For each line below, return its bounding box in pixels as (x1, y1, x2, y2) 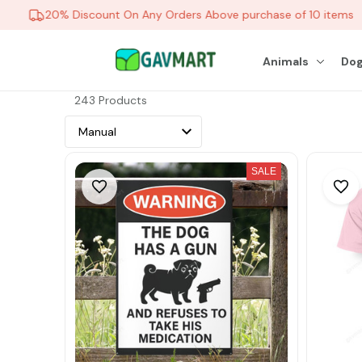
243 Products (74, 93, 147, 107)
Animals (263, 53, 309, 69)
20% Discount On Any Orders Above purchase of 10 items (36, 7, 345, 22)
